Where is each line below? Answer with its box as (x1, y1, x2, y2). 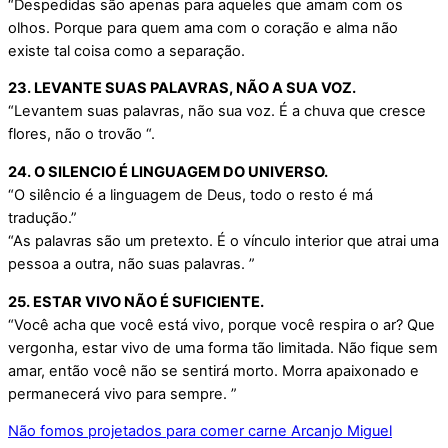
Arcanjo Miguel (287, 422, 392, 441)
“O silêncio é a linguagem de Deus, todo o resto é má (8, 185, 373, 204)
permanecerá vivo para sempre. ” (8, 384, 237, 403)
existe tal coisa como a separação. (8, 41, 245, 60)
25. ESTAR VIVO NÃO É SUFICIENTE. (8, 292, 264, 311)
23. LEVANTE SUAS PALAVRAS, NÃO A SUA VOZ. (8, 79, 356, 98)
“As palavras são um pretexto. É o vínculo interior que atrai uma (8, 231, 439, 250)
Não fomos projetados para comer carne (8, 422, 287, 441)
